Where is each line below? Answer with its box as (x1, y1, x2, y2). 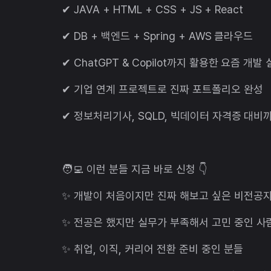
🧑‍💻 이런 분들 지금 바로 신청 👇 (62, 162, 207, 175)
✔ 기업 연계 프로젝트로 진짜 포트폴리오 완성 (62, 82, 263, 96)
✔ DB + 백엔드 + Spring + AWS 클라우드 (62, 29, 253, 42)
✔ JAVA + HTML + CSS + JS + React (62, 2, 244, 16)
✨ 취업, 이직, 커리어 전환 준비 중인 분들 (62, 242, 243, 255)
